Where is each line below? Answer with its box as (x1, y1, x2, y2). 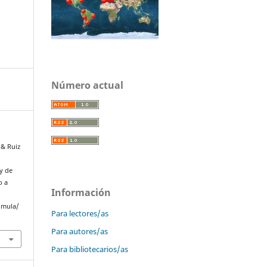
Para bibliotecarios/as (51, 244, 128, 255)
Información (51, 186, 111, 200)
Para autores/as (51, 226, 108, 237)
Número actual (51, 79, 123, 92)
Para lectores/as (51, 208, 108, 219)
